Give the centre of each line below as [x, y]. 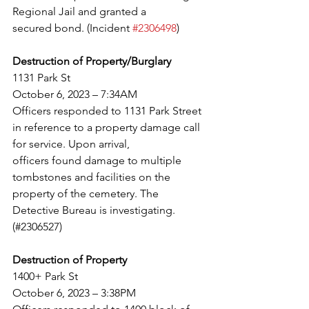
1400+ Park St [45, 276]
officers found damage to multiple [98, 160]
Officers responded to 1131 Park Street [108, 111]
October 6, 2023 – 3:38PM [74, 293]
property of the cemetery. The [86, 193]
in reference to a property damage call [108, 127]
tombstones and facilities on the [93, 177]
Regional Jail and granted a [79, 11]
